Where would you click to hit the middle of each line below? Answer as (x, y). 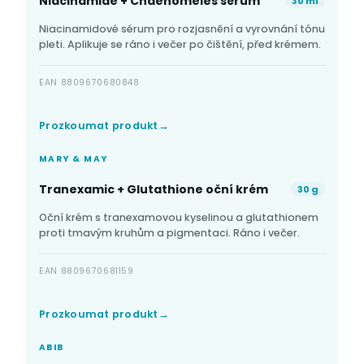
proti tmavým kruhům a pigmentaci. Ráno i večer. (169, 232)
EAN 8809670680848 (89, 82)
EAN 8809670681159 (87, 271)
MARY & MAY (74, 158)
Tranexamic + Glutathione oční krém (154, 189)
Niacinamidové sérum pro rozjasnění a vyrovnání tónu (182, 28)
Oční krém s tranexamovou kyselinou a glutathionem (179, 217)
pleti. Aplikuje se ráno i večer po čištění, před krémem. (180, 44)
